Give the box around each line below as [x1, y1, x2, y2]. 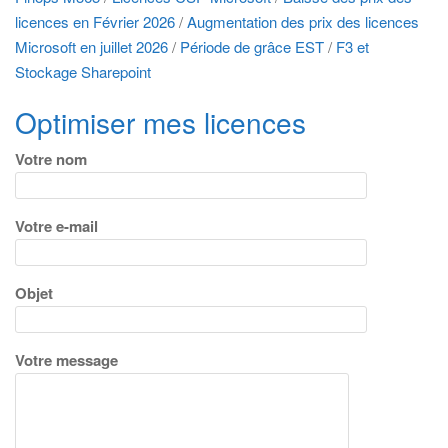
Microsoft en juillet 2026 [15, 36, 168, 57]
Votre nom [15, 147, 87, 170]
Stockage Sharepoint [15, 61, 151, 82]
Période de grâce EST [180, 36, 324, 57]
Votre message [15, 348, 118, 371]
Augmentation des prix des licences [187, 11, 419, 32]
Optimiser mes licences [15, 101, 306, 142]
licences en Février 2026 [15, 11, 175, 32]
